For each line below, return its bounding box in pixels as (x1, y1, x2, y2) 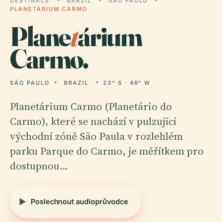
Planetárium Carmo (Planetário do (10, 99, 172, 113)
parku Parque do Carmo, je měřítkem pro (10, 144, 204, 158)
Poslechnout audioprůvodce (31, 197, 129, 206)
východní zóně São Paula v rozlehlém (10, 129, 183, 143)
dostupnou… (10, 159, 68, 173)
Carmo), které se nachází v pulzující (10, 114, 176, 128)
